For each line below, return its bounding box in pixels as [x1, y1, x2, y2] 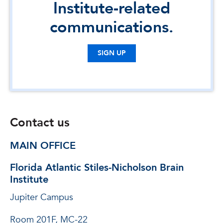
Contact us [10, 114, 70, 131]
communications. [50, 16, 173, 39]
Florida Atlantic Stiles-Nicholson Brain [10, 161, 184, 175]
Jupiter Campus [10, 191, 73, 204]
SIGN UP [97, 48, 126, 58]
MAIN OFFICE [10, 139, 76, 153]
